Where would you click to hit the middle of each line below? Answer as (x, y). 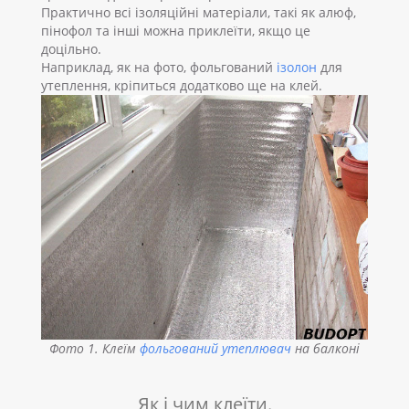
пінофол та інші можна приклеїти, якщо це (176, 30)
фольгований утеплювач (215, 349)
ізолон (297, 67)
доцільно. (71, 48)
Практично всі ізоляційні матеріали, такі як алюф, (199, 12)
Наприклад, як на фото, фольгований (159, 67)
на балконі (325, 349)
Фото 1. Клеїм (94, 349)
